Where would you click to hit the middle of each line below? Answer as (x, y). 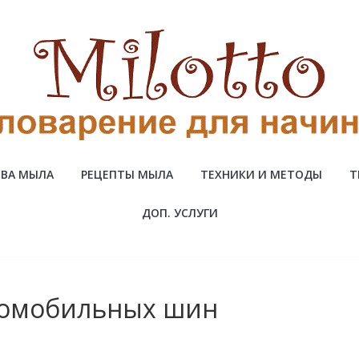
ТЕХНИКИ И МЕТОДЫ (261, 174)
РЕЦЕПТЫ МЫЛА (127, 174)
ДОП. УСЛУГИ (179, 212)
